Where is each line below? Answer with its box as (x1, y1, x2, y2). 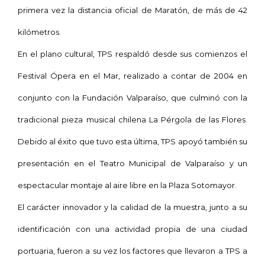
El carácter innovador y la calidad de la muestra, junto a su (18, 202, 247, 212)
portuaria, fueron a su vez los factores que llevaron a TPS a (18, 245, 247, 256)
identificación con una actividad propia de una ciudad (18, 224, 247, 234)
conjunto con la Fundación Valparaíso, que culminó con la (18, 92, 247, 102)
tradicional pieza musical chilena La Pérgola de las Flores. (18, 114, 247, 124)
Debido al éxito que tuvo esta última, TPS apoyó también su (18, 136, 247, 146)
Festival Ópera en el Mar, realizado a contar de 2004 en (18, 70, 247, 80)
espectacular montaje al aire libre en (18, 180, 160, 190)
